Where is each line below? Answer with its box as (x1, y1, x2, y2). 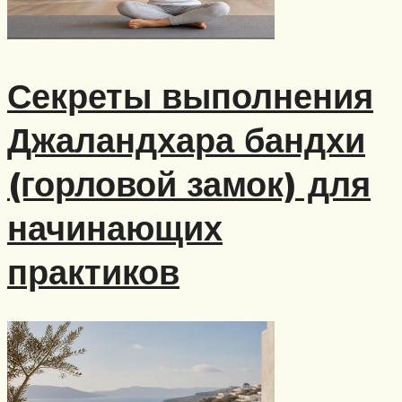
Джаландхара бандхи (7, 117, 365, 162)
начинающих (7, 205, 223, 249)
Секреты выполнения (7, 73, 373, 118)
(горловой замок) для (7, 161, 371, 205)
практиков (7, 249, 179, 293)
